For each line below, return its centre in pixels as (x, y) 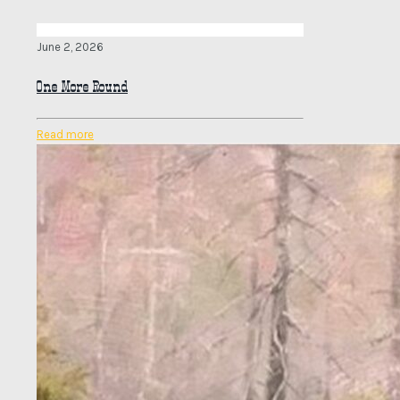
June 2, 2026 (70, 47)
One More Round (82, 87)
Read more (65, 134)
